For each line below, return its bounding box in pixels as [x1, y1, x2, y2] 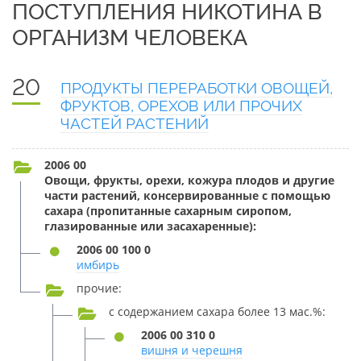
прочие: [77, 280, 122, 296]
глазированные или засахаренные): [44, 218, 256, 234]
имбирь [77, 257, 119, 272]
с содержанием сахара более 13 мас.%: [109, 304, 326, 319]
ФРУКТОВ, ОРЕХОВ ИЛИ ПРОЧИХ [60, 97, 302, 114]
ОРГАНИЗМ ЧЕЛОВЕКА [12, 25, 247, 50]
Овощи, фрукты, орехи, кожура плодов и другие [44, 172, 334, 188]
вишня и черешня [141, 342, 243, 358]
